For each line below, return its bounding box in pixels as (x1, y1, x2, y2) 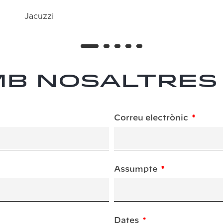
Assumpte (114, 165, 159, 173)
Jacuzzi (24, 12, 54, 20)
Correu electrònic (114, 113, 190, 122)
